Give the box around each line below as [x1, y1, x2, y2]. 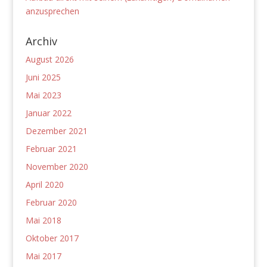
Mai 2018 [25, 215, 61, 226]
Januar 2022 [25, 107, 72, 119]
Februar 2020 [25, 197, 77, 208]
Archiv [25, 34, 57, 48]
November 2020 [25, 161, 88, 172]
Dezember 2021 [25, 125, 88, 136]
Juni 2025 [25, 72, 61, 83]
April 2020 [25, 179, 64, 190]
